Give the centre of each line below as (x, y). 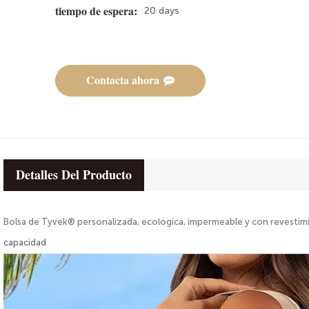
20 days (162, 11)
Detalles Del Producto (74, 175)
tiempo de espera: (97, 11)
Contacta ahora (123, 80)
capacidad (25, 242)
